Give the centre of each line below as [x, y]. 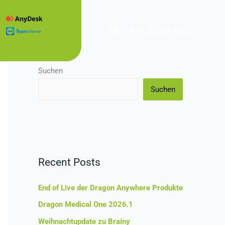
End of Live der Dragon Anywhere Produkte [110, 188]
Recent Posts [69, 162]
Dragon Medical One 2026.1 [86, 205]
